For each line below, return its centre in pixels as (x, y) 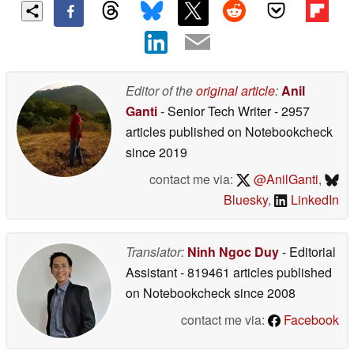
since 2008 (263, 292)
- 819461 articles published (256, 272)
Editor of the (161, 90)
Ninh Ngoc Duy (233, 251)
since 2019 (156, 152)
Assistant (153, 272)
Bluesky (246, 199)
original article (235, 90)
